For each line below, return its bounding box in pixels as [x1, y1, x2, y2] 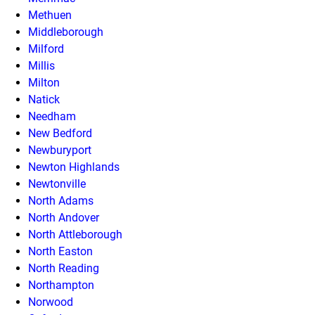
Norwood [28, 295, 73, 309]
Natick [28, 93, 60, 106]
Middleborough [28, 25, 103, 39]
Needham [28, 110, 76, 123]
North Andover [28, 211, 99, 224]
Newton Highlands [28, 160, 120, 174]
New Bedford [28, 127, 92, 140]
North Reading [28, 262, 99, 275]
